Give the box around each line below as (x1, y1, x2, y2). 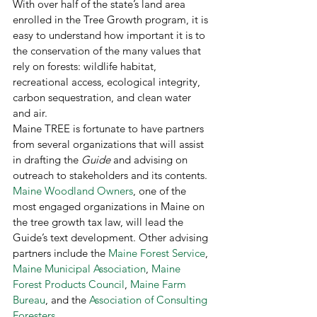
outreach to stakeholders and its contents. (13, 168, 210, 182)
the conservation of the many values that (13, 44, 204, 57)
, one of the (133, 184, 189, 197)
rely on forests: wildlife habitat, (13, 59, 159, 73)
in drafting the (13, 153, 81, 166)
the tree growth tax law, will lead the (13, 215, 186, 229)
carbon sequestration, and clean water (13, 91, 194, 104)
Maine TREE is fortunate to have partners (13, 122, 207, 135)
